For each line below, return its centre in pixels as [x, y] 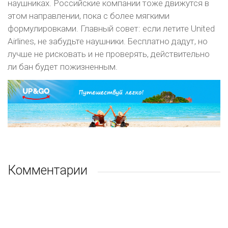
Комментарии [48, 170]
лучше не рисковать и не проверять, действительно [109, 54]
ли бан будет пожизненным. [63, 66]
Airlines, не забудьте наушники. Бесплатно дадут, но [108, 41]
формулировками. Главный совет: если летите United [111, 28]
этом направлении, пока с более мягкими [89, 16]
